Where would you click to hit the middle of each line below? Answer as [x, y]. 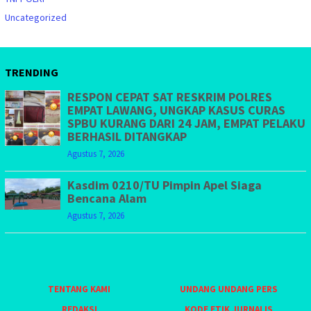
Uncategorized [36, 18]
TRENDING [32, 73]
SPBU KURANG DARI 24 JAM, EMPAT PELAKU [186, 124]
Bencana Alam [107, 199]
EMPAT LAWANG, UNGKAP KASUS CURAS [176, 110]
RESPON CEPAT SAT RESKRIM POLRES [170, 97]
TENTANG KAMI [79, 289]
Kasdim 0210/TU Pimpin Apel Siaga [165, 185]
